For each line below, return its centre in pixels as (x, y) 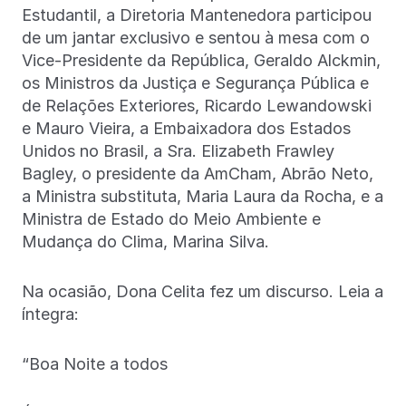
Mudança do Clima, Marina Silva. (148, 241)
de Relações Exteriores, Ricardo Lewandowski (197, 105)
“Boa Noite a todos (95, 363)
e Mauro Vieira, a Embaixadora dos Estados (186, 128)
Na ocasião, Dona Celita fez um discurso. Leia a (203, 291)
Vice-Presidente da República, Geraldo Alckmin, (201, 60)
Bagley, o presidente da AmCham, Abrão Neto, (198, 173)
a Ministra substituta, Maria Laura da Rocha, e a (203, 196)
